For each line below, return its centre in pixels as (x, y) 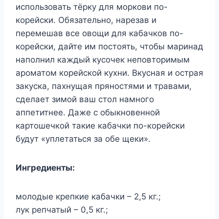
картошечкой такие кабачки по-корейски (100, 126)
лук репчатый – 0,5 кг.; (62, 210)
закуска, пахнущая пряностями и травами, (104, 86)
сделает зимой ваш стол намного (85, 99)
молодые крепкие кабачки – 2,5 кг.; (88, 197)
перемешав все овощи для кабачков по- (99, 33)
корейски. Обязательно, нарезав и (86, 20)
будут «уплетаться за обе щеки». (83, 139)
